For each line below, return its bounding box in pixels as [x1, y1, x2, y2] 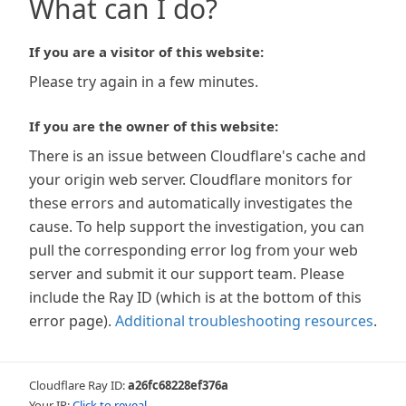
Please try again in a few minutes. [29, 72, 258, 92]
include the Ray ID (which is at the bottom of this [29, 287, 362, 307]
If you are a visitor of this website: [29, 43, 264, 61]
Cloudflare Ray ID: [29, 377, 128, 393]
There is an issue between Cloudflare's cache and [29, 146, 366, 166]
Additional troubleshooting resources [115, 311, 373, 331]
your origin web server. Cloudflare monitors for [29, 169, 353, 189]
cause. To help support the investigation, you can [29, 217, 364, 237]
